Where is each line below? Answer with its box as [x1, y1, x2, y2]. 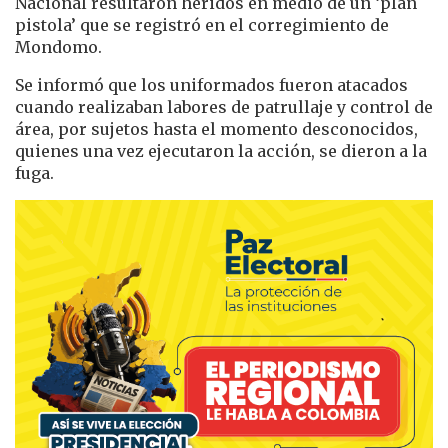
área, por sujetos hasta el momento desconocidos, [15, 119, 418, 140]
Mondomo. [15, 37, 102, 58]
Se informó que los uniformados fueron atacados [15, 75, 408, 96]
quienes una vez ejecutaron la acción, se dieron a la [15, 141, 427, 162]
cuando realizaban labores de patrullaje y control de [15, 97, 433, 118]
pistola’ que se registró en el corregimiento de [15, 15, 389, 36]
